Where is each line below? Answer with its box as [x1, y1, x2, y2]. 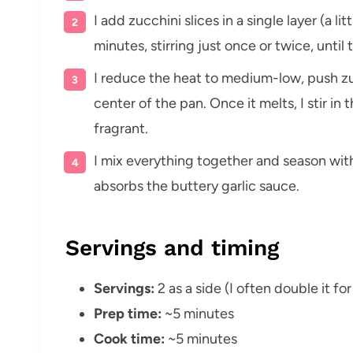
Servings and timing [65, 234, 279, 261]
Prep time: [94, 304, 162, 322]
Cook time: [94, 329, 165, 347]
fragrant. [94, 119, 148, 137]
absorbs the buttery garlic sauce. [94, 176, 299, 195]
